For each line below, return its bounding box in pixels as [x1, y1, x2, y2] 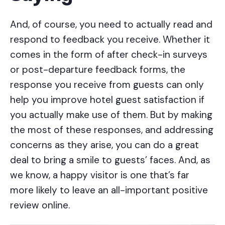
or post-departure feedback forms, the [10, 63, 185, 76]
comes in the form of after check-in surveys [10, 48, 207, 61]
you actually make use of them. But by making [10, 108, 212, 121]
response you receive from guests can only [10, 78, 204, 91]
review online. [10, 199, 75, 211]
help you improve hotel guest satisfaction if [10, 93, 204, 106]
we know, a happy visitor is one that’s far [10, 169, 189, 181]
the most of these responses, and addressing [10, 124, 213, 136]
